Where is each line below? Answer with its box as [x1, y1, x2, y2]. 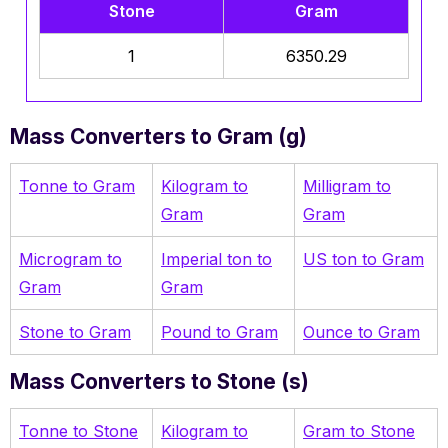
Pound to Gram [161, 321, 278, 342]
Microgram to [19, 248, 122, 269]
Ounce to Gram [303, 321, 420, 342]
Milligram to [303, 175, 391, 196]
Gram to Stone [303, 420, 415, 441]
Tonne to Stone [19, 420, 138, 441]
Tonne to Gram [19, 175, 135, 196]
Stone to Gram [19, 321, 131, 342]
